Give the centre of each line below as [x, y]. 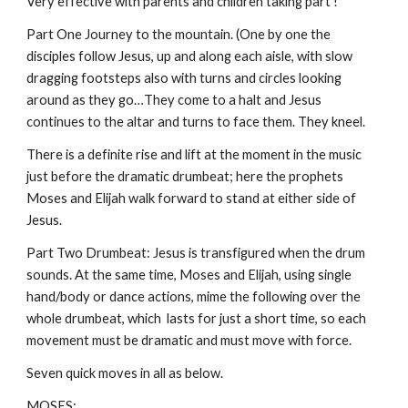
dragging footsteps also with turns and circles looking [184, 78]
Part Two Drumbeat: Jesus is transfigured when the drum [196, 253]
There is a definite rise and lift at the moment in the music [194, 154]
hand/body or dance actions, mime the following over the [194, 296]
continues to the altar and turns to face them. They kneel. [196, 122]
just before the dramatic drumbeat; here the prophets [185, 176]
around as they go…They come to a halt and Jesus [174, 100]
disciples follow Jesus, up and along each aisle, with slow [190, 56]
